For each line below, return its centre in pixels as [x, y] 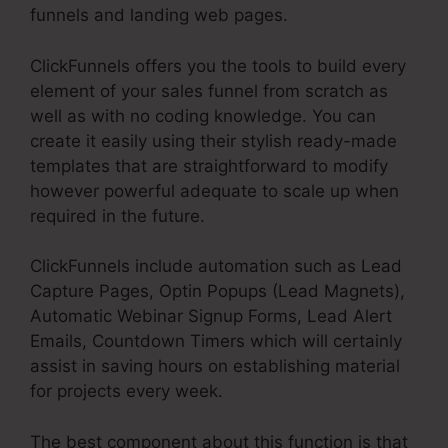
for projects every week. [126, 391]
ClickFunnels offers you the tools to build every [218, 65]
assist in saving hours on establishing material [215, 366]
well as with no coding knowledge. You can [203, 115]
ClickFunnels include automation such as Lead [216, 266]
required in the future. [117, 215]
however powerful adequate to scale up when [214, 190]
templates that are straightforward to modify [209, 165]
